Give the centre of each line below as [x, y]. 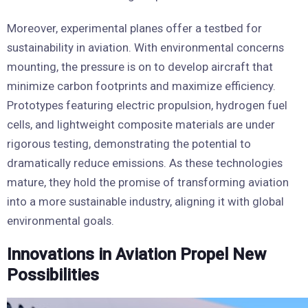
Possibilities [53, 275]
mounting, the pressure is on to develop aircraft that [140, 66]
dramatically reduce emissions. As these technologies [145, 163]
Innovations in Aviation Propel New [136, 254]
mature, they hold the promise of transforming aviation [148, 182]
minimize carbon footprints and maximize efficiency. [141, 86]
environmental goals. [60, 220]
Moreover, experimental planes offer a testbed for [134, 28]
